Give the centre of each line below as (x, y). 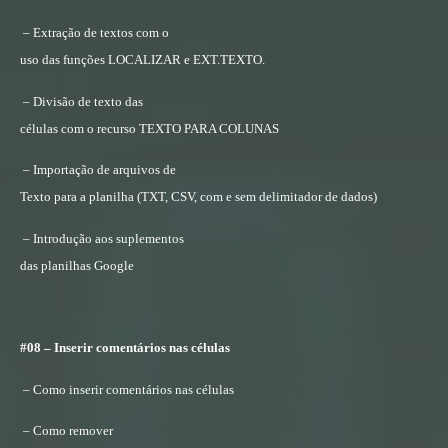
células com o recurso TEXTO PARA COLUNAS (149, 128)
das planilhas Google (77, 265)
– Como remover (68, 431)
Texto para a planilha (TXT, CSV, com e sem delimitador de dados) (198, 197)
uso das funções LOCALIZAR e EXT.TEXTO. (142, 60)
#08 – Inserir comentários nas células (125, 348)
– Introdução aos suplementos (103, 238)
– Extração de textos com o (96, 33)
